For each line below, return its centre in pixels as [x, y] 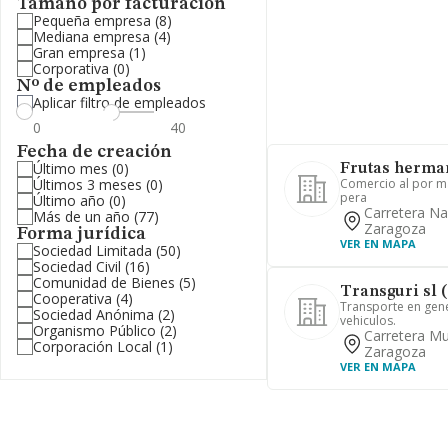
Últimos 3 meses [87, 184]
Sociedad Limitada [92, 250]
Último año [69, 200]
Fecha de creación [94, 152]
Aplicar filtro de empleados [119, 102]
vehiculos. [367, 320]
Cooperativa [72, 298]
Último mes [70, 168]
